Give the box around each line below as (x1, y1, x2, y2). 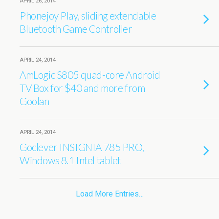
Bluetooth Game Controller (20, 22, 132, 35)
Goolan (20, 95, 49, 107)
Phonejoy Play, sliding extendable (20, 9, 156, 22)
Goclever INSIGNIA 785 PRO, (20, 141, 144, 153)
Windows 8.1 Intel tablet (20, 154, 121, 166)
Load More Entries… (75, 189, 144, 198)
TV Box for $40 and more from (20, 82, 145, 94)
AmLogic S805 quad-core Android (20, 68, 160, 81)
